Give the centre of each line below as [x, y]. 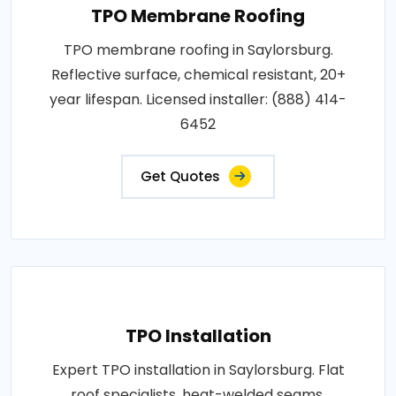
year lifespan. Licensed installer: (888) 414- [198, 99]
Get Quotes [180, 176]
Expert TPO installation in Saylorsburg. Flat [198, 369]
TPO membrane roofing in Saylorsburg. [198, 49]
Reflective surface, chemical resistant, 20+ [198, 74]
